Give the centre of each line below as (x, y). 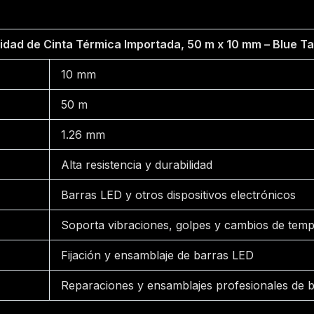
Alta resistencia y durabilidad (137, 165)
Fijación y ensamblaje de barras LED (158, 255)
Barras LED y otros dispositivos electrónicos (179, 195)
